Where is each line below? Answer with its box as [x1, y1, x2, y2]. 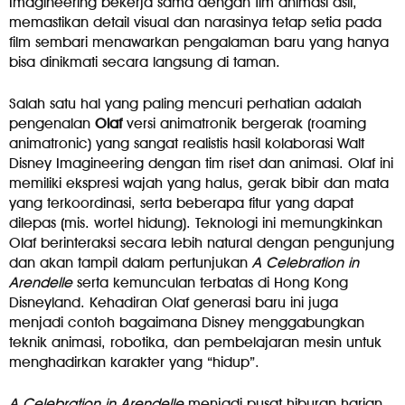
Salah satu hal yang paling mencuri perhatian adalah [9, 94, 362, 112]
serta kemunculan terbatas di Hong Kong [72, 273, 348, 291]
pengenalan [9, 114, 95, 132]
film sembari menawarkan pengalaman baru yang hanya [9, 33, 389, 51]
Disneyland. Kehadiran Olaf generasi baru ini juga [9, 293, 338, 311]
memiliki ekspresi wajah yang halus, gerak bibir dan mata [9, 174, 389, 192]
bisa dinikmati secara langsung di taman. [9, 52, 280, 71]
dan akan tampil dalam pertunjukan [9, 253, 252, 271]
